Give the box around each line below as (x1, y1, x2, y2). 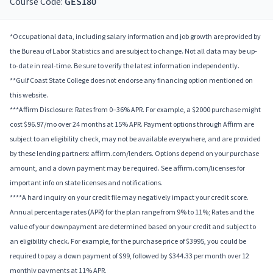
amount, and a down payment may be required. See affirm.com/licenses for (10, 163, 245, 173)
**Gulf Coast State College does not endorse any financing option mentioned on (10, 76, 253, 85)
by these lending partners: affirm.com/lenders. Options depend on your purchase (10, 149, 259, 158)
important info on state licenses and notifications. (10, 178, 163, 188)
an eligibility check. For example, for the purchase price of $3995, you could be (10, 236, 246, 246)
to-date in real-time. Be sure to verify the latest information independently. (10, 61, 239, 71)
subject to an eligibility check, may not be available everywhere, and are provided (10, 134, 261, 144)
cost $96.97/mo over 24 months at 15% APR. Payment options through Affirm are (10, 119, 254, 129)
